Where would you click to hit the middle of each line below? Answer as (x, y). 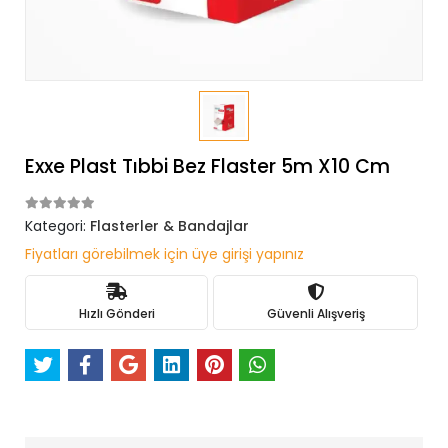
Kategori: (57, 226)
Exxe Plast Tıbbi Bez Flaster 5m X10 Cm (207, 166)
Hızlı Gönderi (116, 313)
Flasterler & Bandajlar (169, 226)
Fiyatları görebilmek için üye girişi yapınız (164, 254)
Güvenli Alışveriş (315, 313)
